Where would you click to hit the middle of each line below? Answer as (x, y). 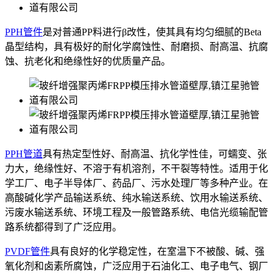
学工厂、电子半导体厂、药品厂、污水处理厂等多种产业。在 (136, 183)
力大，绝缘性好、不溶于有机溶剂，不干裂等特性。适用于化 (136, 168)
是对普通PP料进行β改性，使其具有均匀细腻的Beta (152, 32)
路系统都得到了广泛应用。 (63, 227)
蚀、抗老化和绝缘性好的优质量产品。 (88, 61)
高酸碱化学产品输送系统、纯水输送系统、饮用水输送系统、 (136, 197)
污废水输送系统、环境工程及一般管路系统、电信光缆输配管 (136, 212)
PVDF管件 (27, 251)
